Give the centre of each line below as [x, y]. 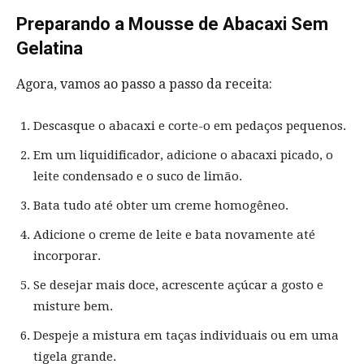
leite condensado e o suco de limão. [138, 176]
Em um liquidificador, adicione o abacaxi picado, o [183, 155]
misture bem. [73, 306]
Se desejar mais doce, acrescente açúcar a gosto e [178, 285]
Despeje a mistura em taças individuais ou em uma [186, 335]
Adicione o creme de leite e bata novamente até [174, 234]
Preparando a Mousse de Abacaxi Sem [172, 24]
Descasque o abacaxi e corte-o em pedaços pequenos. [190, 126]
